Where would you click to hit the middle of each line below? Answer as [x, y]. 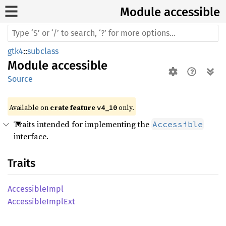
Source [20, 79]
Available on [30, 107]
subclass [43, 51]
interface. [31, 136]
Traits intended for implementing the [82, 124]
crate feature [73, 107]
